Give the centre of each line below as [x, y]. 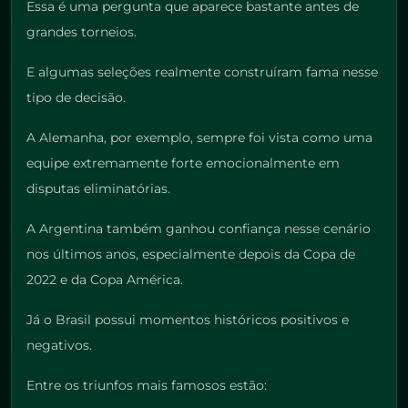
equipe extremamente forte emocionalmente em [183, 163]
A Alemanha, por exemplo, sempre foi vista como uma [199, 138]
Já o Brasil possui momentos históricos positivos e [188, 320]
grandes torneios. [82, 32]
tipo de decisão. [76, 98]
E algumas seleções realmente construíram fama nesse [202, 72]
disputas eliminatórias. [98, 189]
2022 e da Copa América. [105, 280]
